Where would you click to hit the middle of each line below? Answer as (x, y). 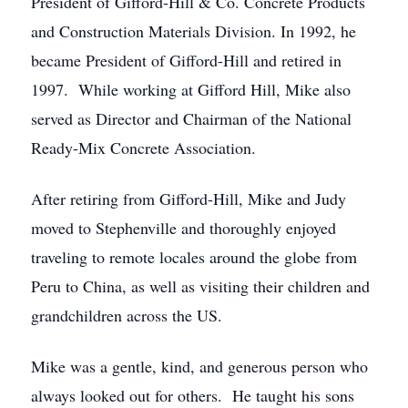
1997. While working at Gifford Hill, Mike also (191, 89)
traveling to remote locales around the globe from (194, 257)
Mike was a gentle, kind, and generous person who (199, 366)
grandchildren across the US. (127, 315)
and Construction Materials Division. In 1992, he (194, 31)
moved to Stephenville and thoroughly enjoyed (184, 228)
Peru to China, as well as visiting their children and (200, 286)
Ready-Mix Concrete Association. (143, 148)
